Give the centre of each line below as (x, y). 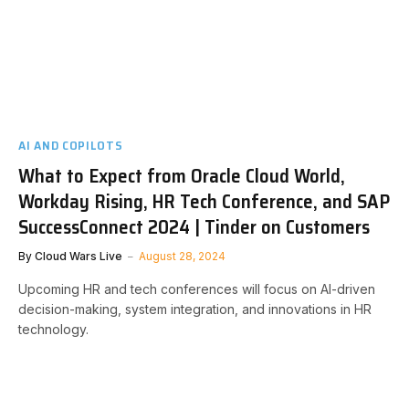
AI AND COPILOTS (71, 145)
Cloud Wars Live (79, 256)
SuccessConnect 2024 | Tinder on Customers (194, 226)
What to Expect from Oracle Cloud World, (182, 175)
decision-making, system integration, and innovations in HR (195, 309)
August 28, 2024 (182, 256)
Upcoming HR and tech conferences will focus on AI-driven (197, 288)
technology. (53, 329)
